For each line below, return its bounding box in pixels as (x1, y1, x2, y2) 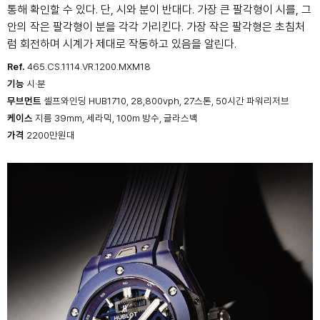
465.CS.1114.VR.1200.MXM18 (25, 60, 151, 72)
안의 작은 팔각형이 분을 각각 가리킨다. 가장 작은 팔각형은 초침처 (7, 19, 305, 34)
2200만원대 (24, 129, 75, 141)
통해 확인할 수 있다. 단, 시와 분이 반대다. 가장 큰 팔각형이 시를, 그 (7, 2, 311, 16)
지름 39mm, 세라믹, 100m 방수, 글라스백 (33, 111, 198, 124)
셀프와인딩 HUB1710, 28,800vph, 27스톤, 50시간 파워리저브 (41, 94, 291, 106)
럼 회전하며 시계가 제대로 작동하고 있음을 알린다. (7, 36, 236, 51)
